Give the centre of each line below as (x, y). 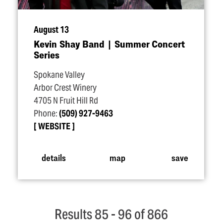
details (54, 157)
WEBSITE (54, 126)
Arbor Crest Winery (65, 88)
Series (47, 55)
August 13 (51, 30)
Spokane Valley (59, 75)
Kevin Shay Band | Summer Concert (109, 44)
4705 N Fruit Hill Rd (66, 101)
